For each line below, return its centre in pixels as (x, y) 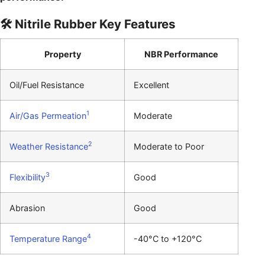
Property (62, 54)
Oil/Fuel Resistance (47, 85)
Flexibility (28, 177)
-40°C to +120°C (168, 238)
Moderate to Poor (169, 146)
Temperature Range (48, 238)
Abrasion (27, 208)
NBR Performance (181, 54)
